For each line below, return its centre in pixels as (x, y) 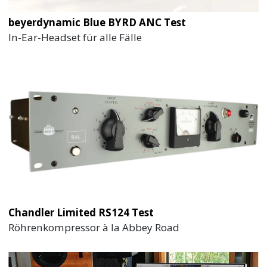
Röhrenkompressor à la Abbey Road (94, 228)
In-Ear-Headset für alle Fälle (75, 37)
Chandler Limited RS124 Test (81, 213)
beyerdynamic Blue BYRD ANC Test (97, 22)
